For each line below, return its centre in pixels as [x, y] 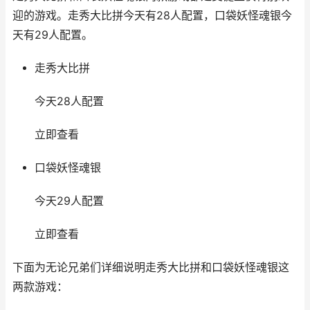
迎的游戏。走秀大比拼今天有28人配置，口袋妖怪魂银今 [152, 16]
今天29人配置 [69, 201]
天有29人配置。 [53, 35]
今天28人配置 [69, 101]
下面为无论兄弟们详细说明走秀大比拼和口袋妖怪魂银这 [151, 267]
